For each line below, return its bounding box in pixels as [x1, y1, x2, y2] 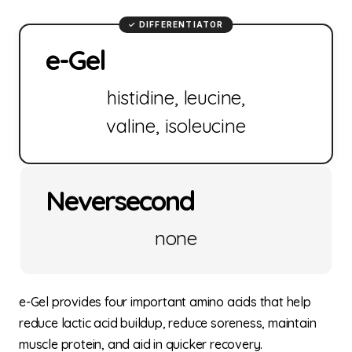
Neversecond [46, 183, 194, 218]
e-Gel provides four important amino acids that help [19, 294, 311, 310]
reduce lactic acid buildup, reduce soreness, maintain [19, 315, 317, 332]
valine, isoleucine [106, 114, 246, 138]
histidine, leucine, [106, 86, 246, 110]
